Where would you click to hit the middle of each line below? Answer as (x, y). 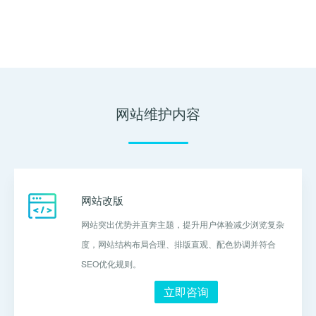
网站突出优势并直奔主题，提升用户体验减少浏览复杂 (183, 224)
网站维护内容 (158, 113)
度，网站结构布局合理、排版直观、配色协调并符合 (178, 244)
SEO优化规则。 (111, 263)
